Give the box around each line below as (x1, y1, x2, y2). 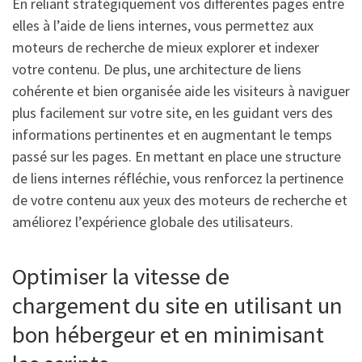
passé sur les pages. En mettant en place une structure (12, 147, 341, 166)
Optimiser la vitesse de (12, 262, 229, 292)
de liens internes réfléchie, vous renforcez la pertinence (12, 169, 343, 188)
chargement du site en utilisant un (12, 291, 343, 321)
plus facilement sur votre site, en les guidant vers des (12, 103, 333, 123)
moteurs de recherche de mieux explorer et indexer (12, 38, 319, 57)
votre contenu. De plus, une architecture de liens (12, 60, 301, 79)
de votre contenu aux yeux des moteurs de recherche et (12, 191, 347, 210)
